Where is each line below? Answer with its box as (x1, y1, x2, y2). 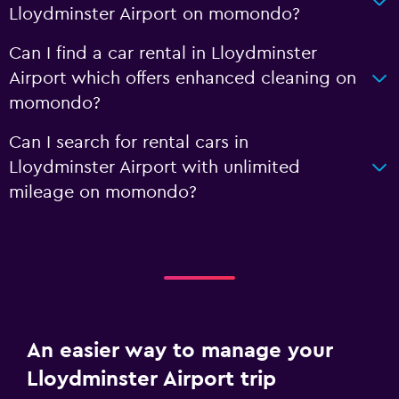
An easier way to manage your (27, 340, 333, 362)
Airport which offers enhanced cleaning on (9, 69, 356, 87)
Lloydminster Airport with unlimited (9, 159, 300, 176)
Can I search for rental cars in (9, 134, 248, 151)
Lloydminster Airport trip (27, 369, 276, 390)
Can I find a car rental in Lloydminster (9, 45, 317, 62)
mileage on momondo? (9, 183, 197, 201)
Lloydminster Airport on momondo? (9, 5, 300, 23)
